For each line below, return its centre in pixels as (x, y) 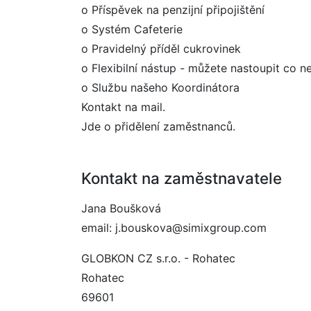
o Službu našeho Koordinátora (160, 87)
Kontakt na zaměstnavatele (182, 178)
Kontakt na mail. (123, 107)
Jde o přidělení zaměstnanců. (158, 126)
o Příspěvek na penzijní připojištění (173, 10)
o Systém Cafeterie (132, 29)
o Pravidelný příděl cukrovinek (161, 49)
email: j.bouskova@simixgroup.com (174, 228)
